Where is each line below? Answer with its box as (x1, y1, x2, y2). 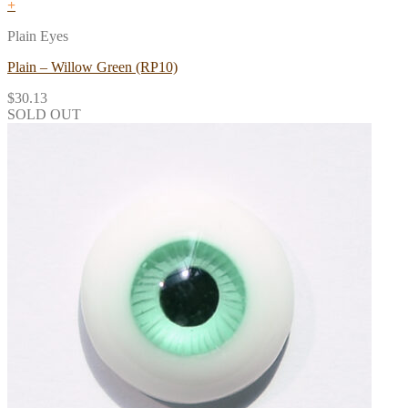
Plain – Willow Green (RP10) (7, 59, 178, 76)
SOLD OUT (7, 107, 81, 123)
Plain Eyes (7, 28, 68, 45)
